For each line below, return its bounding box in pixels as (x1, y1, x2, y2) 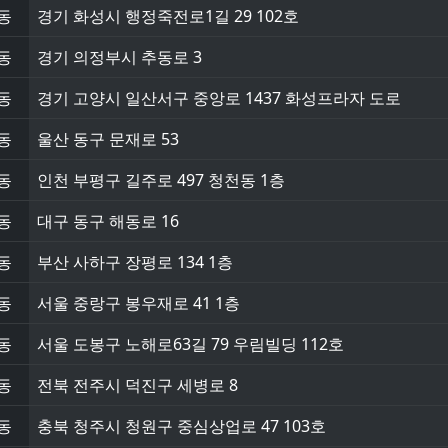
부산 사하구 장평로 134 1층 (37, 251, 233, 273)
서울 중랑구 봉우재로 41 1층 (37, 292, 240, 314)
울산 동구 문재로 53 (37, 128, 179, 150)
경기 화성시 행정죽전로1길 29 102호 (37, 5, 299, 27)
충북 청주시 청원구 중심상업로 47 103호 (37, 415, 326, 437)
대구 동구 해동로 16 (37, 210, 179, 232)
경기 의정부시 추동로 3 (37, 46, 202, 68)
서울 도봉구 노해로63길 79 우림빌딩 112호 (37, 333, 344, 355)
